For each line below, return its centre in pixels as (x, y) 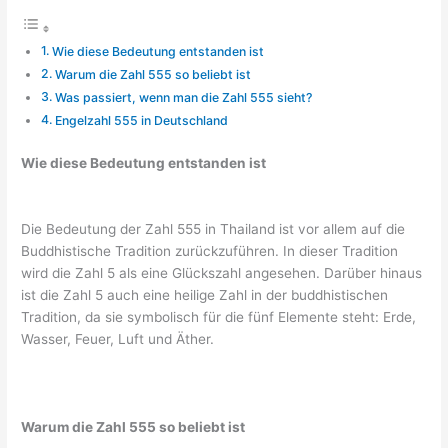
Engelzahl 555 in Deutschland (141, 120)
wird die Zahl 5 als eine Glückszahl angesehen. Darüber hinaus (222, 273)
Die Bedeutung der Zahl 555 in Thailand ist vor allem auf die (213, 229)
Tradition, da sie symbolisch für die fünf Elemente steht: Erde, (219, 317)
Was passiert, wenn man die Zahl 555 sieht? (183, 97)
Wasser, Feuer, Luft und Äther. (118, 339)
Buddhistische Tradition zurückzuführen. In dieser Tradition (210, 251)
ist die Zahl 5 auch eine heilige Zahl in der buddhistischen (205, 295)
